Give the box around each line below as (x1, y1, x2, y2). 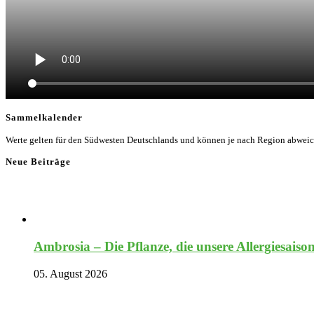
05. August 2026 (34, 267, 107, 280)
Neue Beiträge (6, 156, 71, 168)
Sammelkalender (6, 112, 83, 123)
